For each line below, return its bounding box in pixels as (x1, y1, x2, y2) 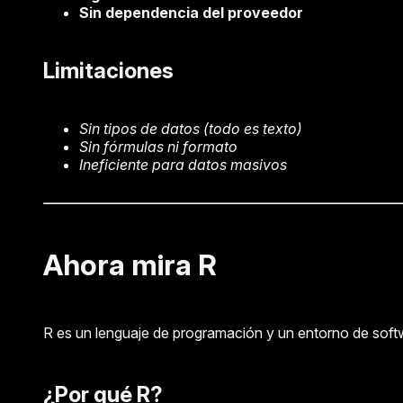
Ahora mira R (43, 247, 217, 283)
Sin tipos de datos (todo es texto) (79, 120, 302, 139)
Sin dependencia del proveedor (79, 4, 303, 22)
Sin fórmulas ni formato (79, 138, 237, 157)
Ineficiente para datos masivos (79, 156, 287, 175)
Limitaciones (43, 58, 174, 85)
